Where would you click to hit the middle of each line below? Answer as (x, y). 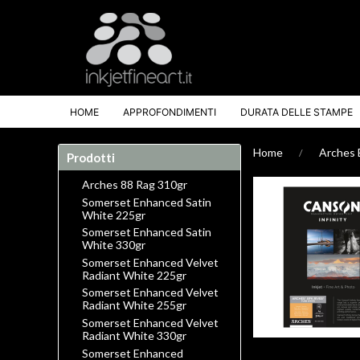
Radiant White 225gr (134, 275)
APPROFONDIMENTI (170, 112)
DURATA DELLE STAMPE (297, 112)
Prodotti (91, 157)
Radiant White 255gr (134, 305)
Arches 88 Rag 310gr (135, 184)
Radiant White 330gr (134, 335)
